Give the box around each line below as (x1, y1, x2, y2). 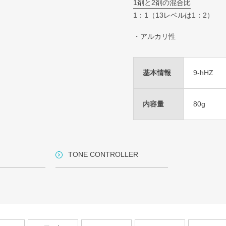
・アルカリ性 (133, 32, 176, 40)
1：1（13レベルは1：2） (133, 11, 214, 19)
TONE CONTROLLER (68, 150, 138, 158)
